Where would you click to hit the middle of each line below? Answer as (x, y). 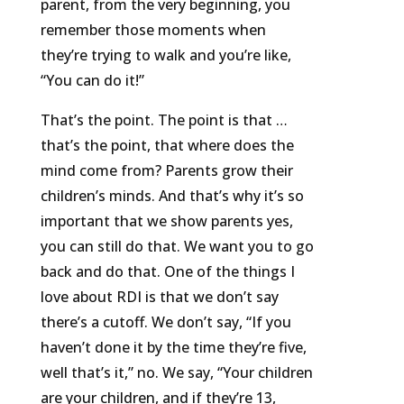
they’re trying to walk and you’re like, (165, 55)
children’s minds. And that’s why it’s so (172, 196)
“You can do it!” (92, 81)
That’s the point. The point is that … (164, 120)
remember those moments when (153, 30)
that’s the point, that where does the (167, 146)
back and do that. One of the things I (167, 272)
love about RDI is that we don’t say (159, 297)
